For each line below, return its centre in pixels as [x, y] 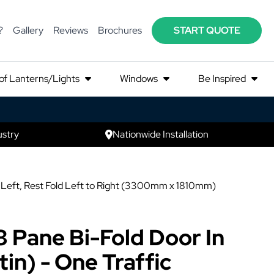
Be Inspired [223, 79]
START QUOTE [207, 30]
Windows [140, 79]
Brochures [120, 30]
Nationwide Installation [160, 134]
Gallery [28, 30]
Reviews [71, 30]
